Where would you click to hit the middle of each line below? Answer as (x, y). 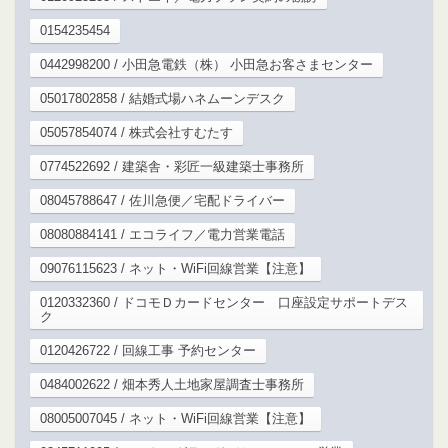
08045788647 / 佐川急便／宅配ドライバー (162, 200)
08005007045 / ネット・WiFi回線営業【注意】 (175, 418)
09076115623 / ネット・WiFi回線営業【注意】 (175, 268)
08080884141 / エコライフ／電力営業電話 (162, 234)
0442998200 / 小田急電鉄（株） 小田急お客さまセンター (206, 64)
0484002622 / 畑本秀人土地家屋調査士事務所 (172, 384)
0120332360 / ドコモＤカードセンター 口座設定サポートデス (224, 302)
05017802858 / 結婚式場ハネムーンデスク (162, 98)
